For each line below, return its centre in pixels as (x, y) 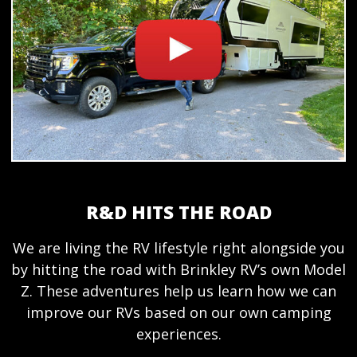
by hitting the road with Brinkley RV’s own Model (178, 270)
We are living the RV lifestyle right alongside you (178, 248)
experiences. (178, 334)
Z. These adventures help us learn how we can (178, 291)
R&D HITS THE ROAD (178, 213)
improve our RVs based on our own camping (178, 313)
